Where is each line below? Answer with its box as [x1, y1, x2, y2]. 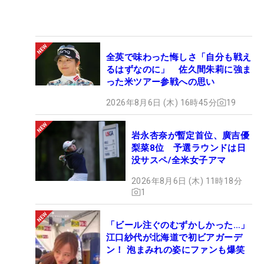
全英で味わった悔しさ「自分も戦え [106, 51, 252, 62]
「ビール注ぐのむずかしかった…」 [106, 219, 250, 230]
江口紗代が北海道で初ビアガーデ [106, 232, 242, 243]
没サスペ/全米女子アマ [131, 154, 226, 166]
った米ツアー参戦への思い [106, 76, 215, 87]
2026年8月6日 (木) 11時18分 [131, 176, 242, 186]
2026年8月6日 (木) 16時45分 [106, 97, 217, 107]
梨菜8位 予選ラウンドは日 [131, 142, 246, 153]
